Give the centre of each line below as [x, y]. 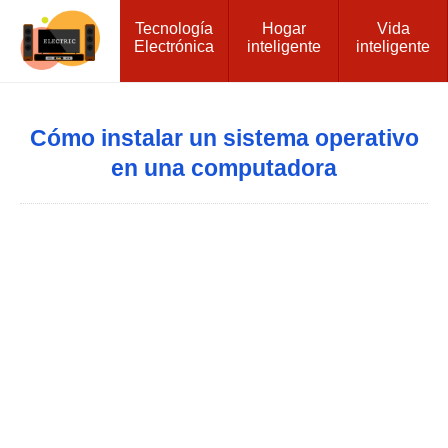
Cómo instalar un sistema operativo [224, 138]
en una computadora [224, 168]
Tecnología [174, 28]
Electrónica [174, 46]
